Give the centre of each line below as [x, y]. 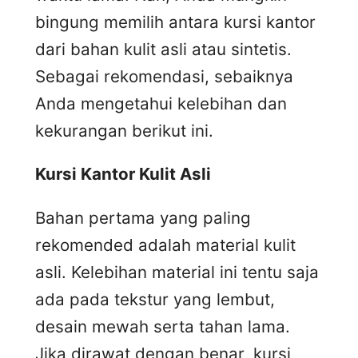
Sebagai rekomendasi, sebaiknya [164, 76]
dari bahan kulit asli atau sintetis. [163, 49]
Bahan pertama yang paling [143, 217]
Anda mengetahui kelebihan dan [161, 103]
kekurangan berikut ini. [124, 130]
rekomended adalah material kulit [165, 245]
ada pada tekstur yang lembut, [155, 299]
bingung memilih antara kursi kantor [175, 22]
